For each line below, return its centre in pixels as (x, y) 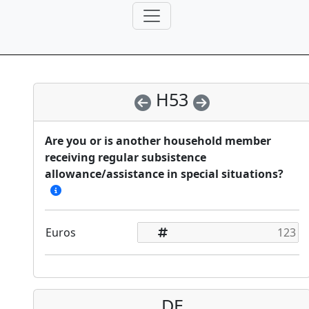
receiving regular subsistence (126, 158)
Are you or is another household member (158, 141)
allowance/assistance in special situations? (164, 174)
